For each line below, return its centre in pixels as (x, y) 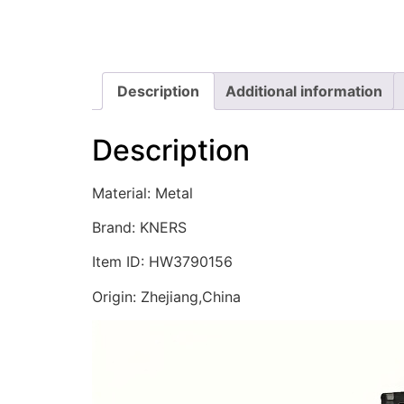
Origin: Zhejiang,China (166, 296)
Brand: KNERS (139, 227)
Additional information (304, 91)
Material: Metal (142, 193)
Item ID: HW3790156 (162, 262)
